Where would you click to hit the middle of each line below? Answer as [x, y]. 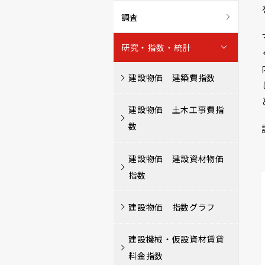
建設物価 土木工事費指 [176, 110]
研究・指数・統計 [156, 48]
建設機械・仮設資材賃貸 [176, 239]
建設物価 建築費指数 [172, 78]
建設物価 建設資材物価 [176, 158]
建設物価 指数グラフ [172, 207]
